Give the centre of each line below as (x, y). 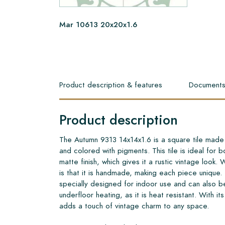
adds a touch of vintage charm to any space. (134, 205)
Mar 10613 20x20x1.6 (98, 24)
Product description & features (111, 84)
